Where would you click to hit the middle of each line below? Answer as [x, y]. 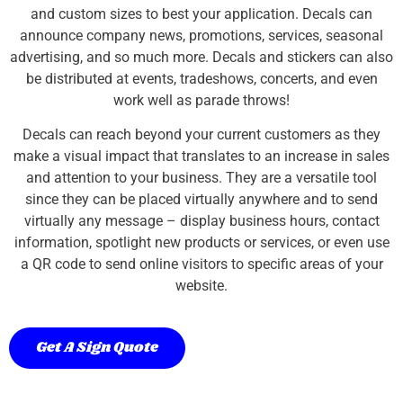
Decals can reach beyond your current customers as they [201, 134]
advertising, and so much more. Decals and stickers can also [201, 57]
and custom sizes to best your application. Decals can [201, 13]
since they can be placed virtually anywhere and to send [201, 199]
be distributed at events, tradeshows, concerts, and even [201, 78]
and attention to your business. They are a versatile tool [201, 177]
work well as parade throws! [201, 100]
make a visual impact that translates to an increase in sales [201, 156]
